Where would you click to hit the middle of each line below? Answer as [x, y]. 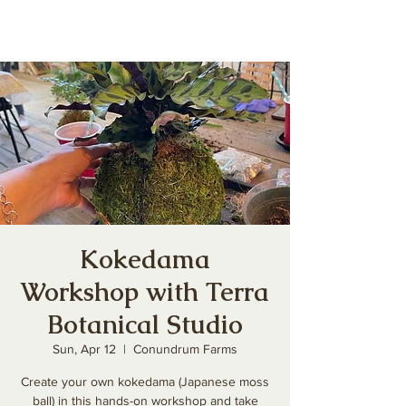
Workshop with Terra [145, 292]
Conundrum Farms [185, 349]
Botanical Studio [145, 324]
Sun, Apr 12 [84, 349]
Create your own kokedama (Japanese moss [145, 382]
